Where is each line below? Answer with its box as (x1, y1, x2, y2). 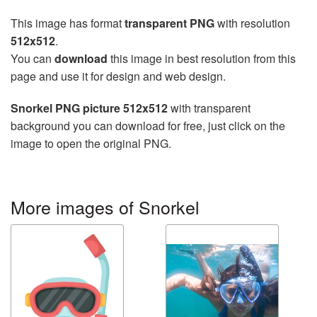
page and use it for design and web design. (11, 68, 226, 84)
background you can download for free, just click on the (11, 117, 285, 134)
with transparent (168, 100, 250, 116)
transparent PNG (125, 15, 214, 31)
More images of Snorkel (11, 194, 200, 219)
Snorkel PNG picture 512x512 (11, 100, 168, 116)
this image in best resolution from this (108, 50, 296, 67)
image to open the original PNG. (11, 135, 171, 151)
